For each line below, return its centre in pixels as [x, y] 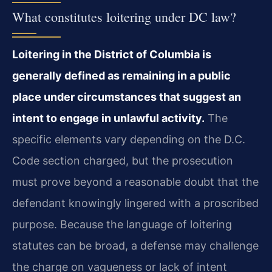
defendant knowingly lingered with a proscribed [135, 203]
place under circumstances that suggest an [127, 97]
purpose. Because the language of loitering [122, 224]
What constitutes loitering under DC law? [124, 16]
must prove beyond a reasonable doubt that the [135, 182]
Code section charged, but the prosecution [123, 160]
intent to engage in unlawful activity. [108, 118]
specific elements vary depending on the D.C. [129, 139]
